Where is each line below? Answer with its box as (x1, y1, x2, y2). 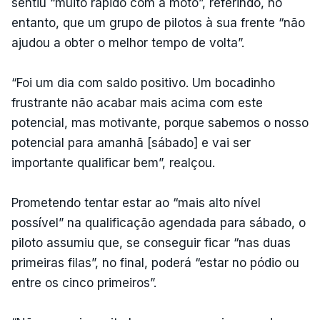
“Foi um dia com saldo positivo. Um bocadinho (11, 75, 275, 90)
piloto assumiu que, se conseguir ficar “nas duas (11, 235, 291, 250)
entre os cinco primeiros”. (11, 275, 156, 290)
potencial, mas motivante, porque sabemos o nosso (11, 115, 309, 130)
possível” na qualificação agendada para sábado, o (11, 215, 306, 230)
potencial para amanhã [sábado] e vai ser (11, 135, 251, 150)
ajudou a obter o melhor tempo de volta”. (11, 35, 244, 50)
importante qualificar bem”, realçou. (11, 155, 215, 170)
